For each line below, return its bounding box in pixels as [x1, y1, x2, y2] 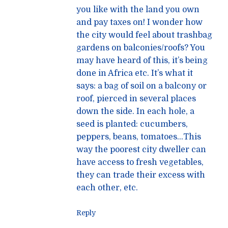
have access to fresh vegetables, [76, 157, 204, 167]
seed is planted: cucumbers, [76, 119, 188, 129]
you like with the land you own [76, 5, 199, 14]
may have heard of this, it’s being [76, 55, 208, 65]
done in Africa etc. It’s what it [76, 68, 193, 78]
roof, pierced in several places [76, 94, 196, 103]
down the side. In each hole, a [76, 106, 194, 116]
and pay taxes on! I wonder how [76, 17, 203, 27]
